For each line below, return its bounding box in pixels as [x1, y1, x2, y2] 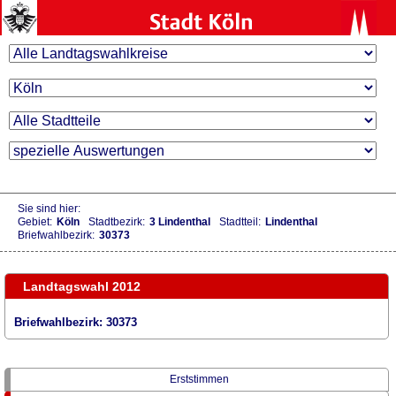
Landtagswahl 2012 [23, 279, 141, 294]
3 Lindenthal [149, 216, 210, 229]
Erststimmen [169, 372, 229, 385]
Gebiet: [18, 216, 52, 229]
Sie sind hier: [18, 202, 80, 216]
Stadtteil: [219, 216, 261, 229]
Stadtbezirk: [88, 216, 145, 229]
